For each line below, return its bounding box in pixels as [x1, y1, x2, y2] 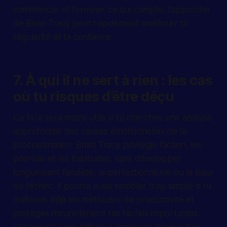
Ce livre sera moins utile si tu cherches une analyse [13, 112, 212, 123]
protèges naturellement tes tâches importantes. [13, 208, 200, 218]
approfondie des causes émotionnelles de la [13, 126, 186, 136]
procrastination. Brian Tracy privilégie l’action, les [13, 139, 202, 150]
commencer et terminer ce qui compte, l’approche [13, 4, 210, 15]
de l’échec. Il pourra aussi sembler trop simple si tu [13, 180, 211, 191]
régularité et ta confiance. [13, 31, 113, 42]
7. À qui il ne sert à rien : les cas [13, 71, 213, 89]
